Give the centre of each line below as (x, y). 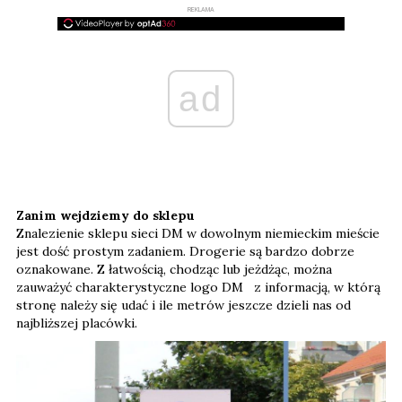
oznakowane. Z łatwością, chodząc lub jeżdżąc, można (174, 269)
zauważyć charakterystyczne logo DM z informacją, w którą (198, 287)
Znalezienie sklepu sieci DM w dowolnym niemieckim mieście (198, 233)
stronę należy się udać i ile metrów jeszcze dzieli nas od (184, 305)
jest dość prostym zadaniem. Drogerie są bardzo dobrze (185, 251)
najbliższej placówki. (77, 323)
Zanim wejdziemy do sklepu (105, 215)
